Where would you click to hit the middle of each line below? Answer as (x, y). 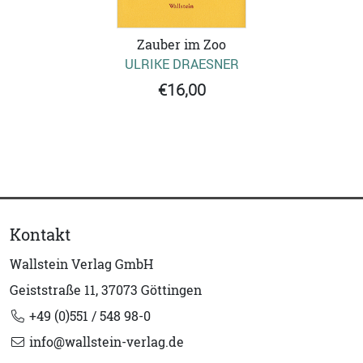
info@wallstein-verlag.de (105, 342)
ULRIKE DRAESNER (181, 64)
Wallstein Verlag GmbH (81, 265)
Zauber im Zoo (181, 45)
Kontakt (40, 235)
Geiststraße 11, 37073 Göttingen (106, 290)
